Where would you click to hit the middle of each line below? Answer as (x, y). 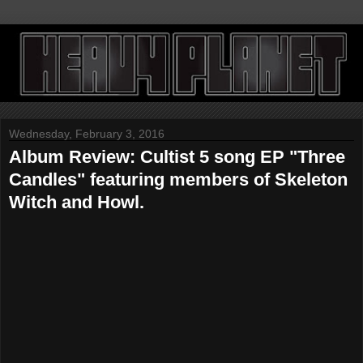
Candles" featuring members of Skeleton (178, 180)
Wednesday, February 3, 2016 (87, 134)
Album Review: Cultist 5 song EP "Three (177, 157)
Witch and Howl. (77, 203)
